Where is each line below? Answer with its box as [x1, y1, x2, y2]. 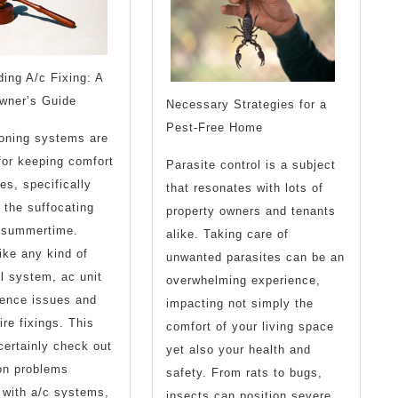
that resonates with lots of [166, 180, 324, 195]
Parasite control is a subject [166, 157, 337, 171]
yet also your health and [166, 342, 312, 356]
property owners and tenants [166, 203, 337, 218]
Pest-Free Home [166, 120, 264, 134]
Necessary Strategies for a [166, 97, 328, 111]
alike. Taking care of [166, 227, 290, 241]
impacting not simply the [166, 296, 314, 310]
